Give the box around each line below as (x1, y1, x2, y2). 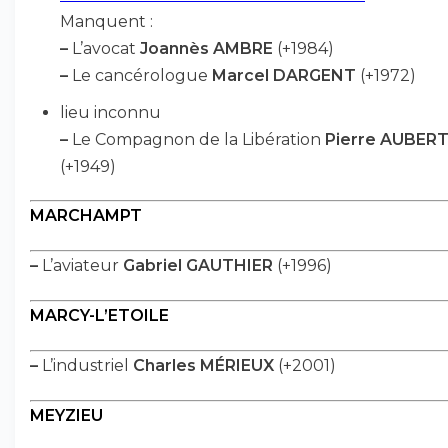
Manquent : (60, 12, 153, 31)
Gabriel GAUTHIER (123, 256, 273, 275)
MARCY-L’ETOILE (30, 306, 169, 325)
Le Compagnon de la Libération (68, 130, 325, 149)
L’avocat (68, 39, 140, 58)
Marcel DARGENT (212, 66, 356, 85)
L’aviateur (38, 256, 123, 275)
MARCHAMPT (30, 206, 142, 225)
